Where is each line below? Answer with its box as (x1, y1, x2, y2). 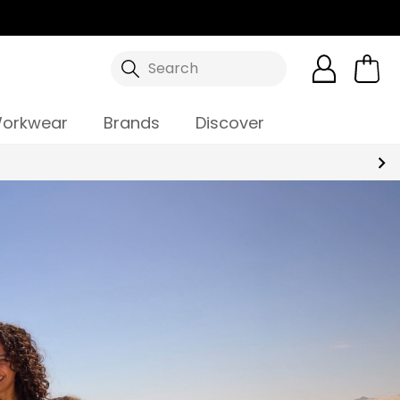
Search (147, 58, 198, 79)
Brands (104, 112, 160, 134)
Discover (196, 112, 264, 134)
